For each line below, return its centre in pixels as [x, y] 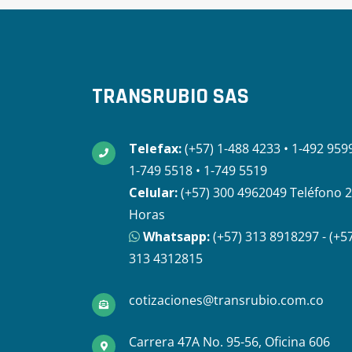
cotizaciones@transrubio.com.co [226, 300]
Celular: [153, 192]
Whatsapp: [175, 236]
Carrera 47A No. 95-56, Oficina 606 [229, 342]
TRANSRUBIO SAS [170, 97]
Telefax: [155, 148]
